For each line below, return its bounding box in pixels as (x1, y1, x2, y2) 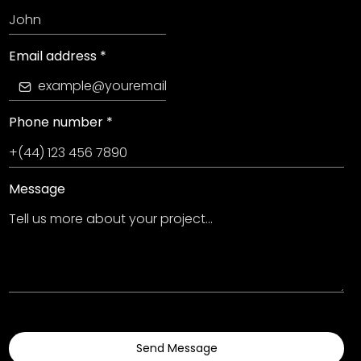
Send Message (135, 340, 218, 356)
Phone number (9, 113, 106, 131)
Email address (9, 47, 100, 65)
